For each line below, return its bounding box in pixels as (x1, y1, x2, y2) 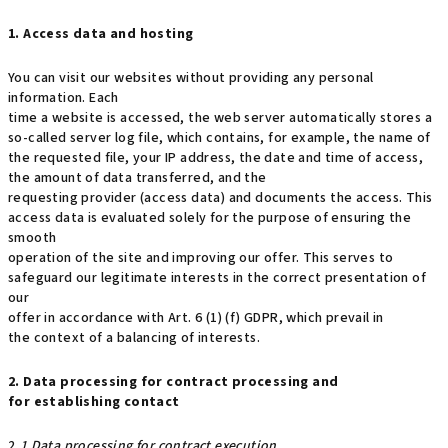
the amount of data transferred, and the (8, 168, 267, 188)
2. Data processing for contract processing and (8, 372, 339, 392)
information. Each (8, 88, 119, 108)
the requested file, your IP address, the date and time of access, (8, 148, 423, 168)
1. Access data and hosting (8, 24, 194, 44)
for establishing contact (8, 392, 180, 412)
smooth (8, 228, 57, 248)
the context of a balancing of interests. (8, 328, 260, 348)
